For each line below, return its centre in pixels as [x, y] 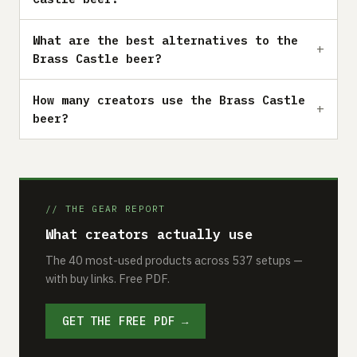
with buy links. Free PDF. [108, 278]
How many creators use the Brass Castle [169, 100]
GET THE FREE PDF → [126, 321]
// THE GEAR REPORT [106, 208]
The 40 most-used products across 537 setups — [174, 260]
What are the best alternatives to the [165, 40]
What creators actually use [149, 234]
